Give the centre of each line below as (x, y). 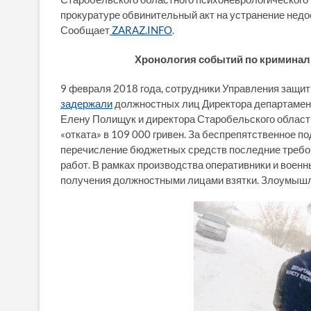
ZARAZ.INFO (141, 30)
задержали (86, 103)
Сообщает (85, 30)
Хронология (165, 59)
